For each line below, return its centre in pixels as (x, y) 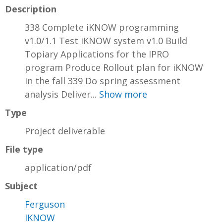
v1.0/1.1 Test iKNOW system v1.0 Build (106, 41)
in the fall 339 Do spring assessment (103, 81)
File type (24, 149)
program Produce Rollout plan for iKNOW (114, 68)
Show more (123, 94)
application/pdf (58, 168)
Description (31, 9)
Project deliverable (65, 131)
